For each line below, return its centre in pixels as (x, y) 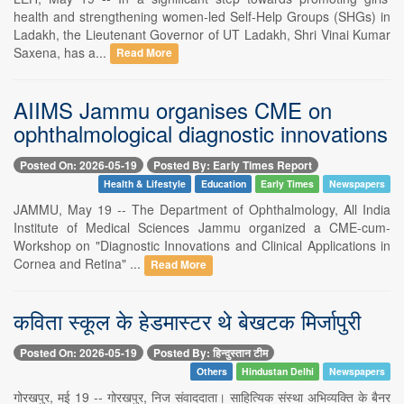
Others (211, 372)
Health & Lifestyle (144, 183)
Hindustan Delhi (278, 372)
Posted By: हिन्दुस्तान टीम (211, 353)
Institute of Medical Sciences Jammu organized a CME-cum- (202, 227)
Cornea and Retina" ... (79, 263)
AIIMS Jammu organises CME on (173, 109)
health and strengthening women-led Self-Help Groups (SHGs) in (202, 16)
